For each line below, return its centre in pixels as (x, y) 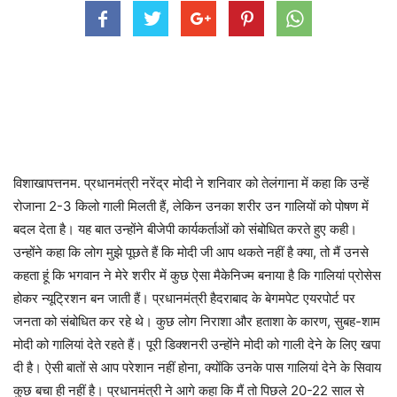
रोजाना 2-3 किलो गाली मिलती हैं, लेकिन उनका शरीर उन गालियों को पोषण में (191, 206)
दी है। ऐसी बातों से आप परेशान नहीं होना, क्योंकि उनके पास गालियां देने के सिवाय (197, 367)
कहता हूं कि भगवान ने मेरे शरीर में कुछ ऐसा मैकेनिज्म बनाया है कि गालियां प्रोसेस (197, 275)
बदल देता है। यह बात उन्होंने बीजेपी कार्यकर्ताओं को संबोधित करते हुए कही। (185, 229)
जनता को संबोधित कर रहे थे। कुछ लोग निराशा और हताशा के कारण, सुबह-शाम (197, 321)
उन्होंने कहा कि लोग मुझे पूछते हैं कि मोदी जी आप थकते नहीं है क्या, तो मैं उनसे (191, 252)
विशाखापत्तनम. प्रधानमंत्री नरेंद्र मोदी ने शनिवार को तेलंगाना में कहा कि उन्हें (191, 183)
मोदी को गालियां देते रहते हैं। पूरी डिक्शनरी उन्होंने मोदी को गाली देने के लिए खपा (197, 344)
